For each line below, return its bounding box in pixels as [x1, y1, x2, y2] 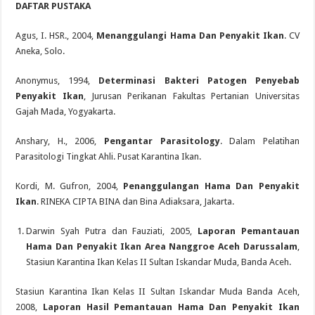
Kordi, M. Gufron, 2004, [15, 180, 124, 191]
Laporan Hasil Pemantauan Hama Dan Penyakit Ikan [42, 301, 300, 312]
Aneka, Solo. [15, 45, 65, 56]
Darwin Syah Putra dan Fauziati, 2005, [26, 225, 198, 236]
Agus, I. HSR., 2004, [15, 30, 97, 41]
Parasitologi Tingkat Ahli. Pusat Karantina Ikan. [15, 150, 202, 162]
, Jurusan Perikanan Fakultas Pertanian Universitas [83, 90, 300, 101]
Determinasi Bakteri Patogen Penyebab [98, 75, 300, 86]
